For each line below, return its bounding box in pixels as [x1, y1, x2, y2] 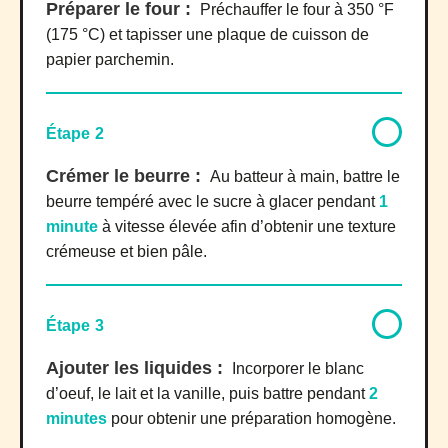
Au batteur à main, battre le [210, 168, 400, 186]
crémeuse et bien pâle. [46, 243, 207, 261]
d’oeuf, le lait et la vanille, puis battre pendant [46, 385, 369, 403]
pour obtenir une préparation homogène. [111, 410, 396, 428]
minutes [46, 410, 107, 428]
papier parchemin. [46, 51, 174, 69]
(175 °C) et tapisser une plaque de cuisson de [46, 26, 369, 44]
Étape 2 [46, 125, 104, 143]
